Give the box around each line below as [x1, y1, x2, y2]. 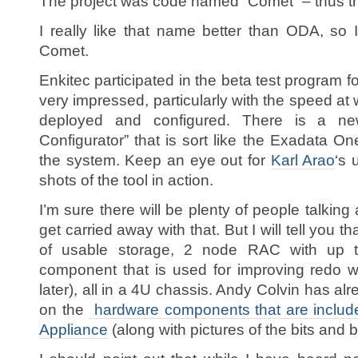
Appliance [39, 321, 108, 338]
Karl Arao [270, 152, 336, 169]
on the [39, 301, 89, 318]
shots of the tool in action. [39, 172, 213, 189]
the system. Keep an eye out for [39, 152, 271, 169]
